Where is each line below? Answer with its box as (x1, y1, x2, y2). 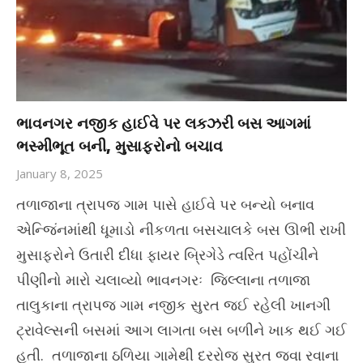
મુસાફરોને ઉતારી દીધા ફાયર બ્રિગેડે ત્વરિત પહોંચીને (16, 245, 318, 265)
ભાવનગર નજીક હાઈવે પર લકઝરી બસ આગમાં (16, 113, 311, 135)
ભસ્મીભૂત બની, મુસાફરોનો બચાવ (16, 135, 223, 157)
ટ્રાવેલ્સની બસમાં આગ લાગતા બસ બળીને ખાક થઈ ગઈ (16, 320, 347, 340)
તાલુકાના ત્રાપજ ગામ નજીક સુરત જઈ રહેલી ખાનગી (16, 295, 331, 315)
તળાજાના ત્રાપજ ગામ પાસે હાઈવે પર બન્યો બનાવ (16, 194, 314, 215)
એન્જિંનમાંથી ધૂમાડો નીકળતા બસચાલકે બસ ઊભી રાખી (16, 220, 346, 240)
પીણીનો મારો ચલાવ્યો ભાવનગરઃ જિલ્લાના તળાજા (16, 270, 310, 290)
